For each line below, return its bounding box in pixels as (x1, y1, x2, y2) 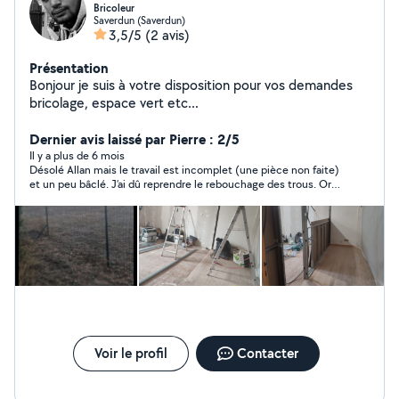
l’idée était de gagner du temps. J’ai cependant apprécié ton (29, 191, 323, 206)
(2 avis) (145, 26, 190, 45)
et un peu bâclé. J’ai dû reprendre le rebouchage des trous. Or (29, 176, 331, 191)
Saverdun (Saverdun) (94, 13, 185, 27)
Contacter (236, 344, 298, 362)
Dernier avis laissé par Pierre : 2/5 (29, 129, 240, 149)
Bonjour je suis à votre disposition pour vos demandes (29, 76, 353, 94)
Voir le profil (94, 344, 167, 362)
